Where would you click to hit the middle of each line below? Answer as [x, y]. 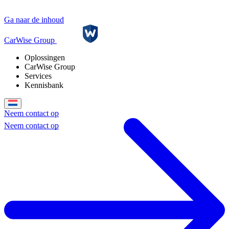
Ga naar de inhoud [34, 20]
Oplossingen [46, 58]
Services [39, 76]
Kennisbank [45, 85]
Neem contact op [31, 113]
